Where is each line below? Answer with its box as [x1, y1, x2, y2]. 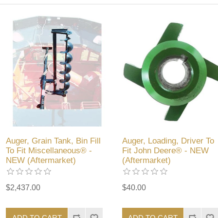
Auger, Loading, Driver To [122, 136, 214, 146]
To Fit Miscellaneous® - [6, 146, 92, 156]
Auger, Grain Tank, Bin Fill [6, 136, 101, 146]
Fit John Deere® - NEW [122, 146, 209, 156]
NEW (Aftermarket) [6, 156, 76, 165]
